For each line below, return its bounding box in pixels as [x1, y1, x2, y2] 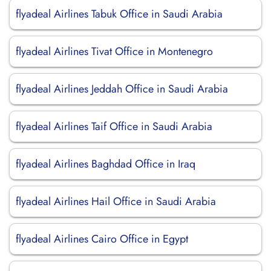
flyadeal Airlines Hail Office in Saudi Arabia [16, 194, 216, 209]
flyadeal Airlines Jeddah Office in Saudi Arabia [16, 81, 228, 97]
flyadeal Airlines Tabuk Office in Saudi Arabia [16, 6, 223, 22]
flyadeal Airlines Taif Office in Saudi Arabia [16, 119, 212, 134]
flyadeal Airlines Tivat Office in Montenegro [16, 44, 213, 59]
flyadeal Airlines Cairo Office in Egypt [16, 231, 188, 247]
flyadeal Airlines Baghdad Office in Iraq [16, 156, 195, 172]
